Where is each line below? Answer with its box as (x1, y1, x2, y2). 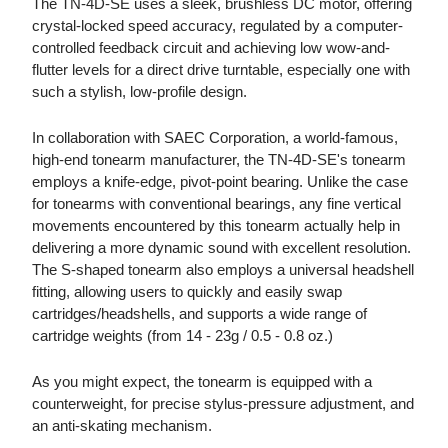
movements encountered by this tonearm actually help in (32, 217, 400, 235)
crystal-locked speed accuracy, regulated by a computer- (32, 17, 403, 35)
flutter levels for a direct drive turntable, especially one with (32, 61, 410, 79)
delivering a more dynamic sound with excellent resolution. (32, 239, 411, 257)
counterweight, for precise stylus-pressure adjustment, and (32, 395, 414, 413)
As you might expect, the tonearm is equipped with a (32, 373, 372, 391)
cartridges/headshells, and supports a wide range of (32, 305, 367, 323)
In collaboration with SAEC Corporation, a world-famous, (32, 129, 398, 147)
